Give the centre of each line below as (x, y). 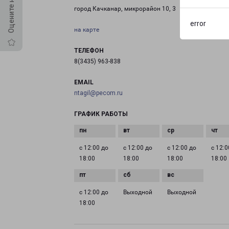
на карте (87, 30)
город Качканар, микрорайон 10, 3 (125, 9)
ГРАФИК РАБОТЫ (101, 114)
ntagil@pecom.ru (98, 93)
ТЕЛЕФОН (89, 51)
